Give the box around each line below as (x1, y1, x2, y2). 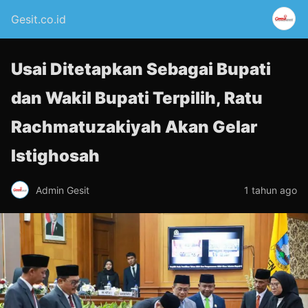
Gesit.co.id (11, 12, 66, 26)
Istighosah (11, 146, 100, 166)
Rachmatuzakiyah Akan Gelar (11, 117, 257, 137)
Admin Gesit (36, 184, 89, 196)
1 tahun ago (244, 184, 297, 196)
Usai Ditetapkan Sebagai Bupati (11, 59, 271, 79)
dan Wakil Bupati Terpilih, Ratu (11, 88, 263, 108)
